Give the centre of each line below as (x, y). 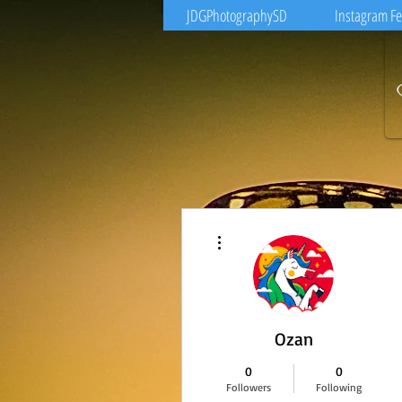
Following (339, 387)
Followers (248, 387)
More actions (255, 230)
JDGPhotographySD (237, 15)
